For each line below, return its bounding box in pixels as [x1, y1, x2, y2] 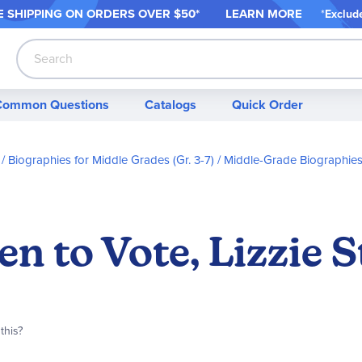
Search [16, 64, 55, 83]
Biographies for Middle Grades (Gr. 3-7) [8, 151, 214, 169]
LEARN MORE [225, 4, 303, 23]
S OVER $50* [128, 4, 226, 23]
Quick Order [232, 95, 303, 114]
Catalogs [145, 95, 196, 114]
